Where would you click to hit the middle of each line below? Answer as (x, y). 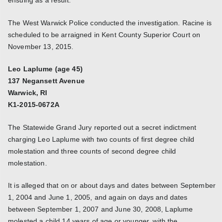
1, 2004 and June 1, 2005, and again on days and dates (98, 197)
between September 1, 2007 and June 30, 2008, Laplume (101, 209)
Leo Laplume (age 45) (45, 69)
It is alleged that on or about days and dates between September (112, 186)
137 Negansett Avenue (46, 81)
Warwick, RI (28, 93)
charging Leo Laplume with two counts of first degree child (101, 139)
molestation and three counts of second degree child (92, 151)
